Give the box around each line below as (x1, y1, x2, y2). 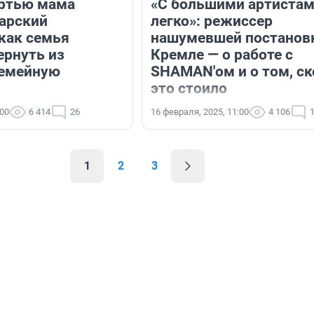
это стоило (151, 80, 227, 97)
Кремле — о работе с (151, 46, 293, 64)
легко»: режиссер (151, 13, 273, 30)
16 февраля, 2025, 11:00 (151, 107, 249, 118)
